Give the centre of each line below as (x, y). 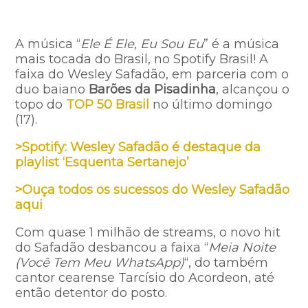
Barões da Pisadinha (153, 89)
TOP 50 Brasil (108, 104)
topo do (41, 104)
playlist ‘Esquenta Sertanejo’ (102, 162)
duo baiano (52, 89)
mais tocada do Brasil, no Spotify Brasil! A (142, 59)
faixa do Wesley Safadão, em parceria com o (152, 74)
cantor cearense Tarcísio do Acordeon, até (145, 277)
